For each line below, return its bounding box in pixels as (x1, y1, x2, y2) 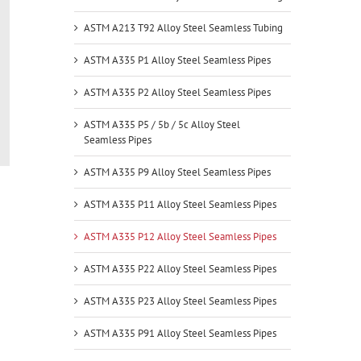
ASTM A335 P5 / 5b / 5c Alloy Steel (83, 118, 240, 131)
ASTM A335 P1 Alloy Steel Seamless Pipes (83, 53, 271, 67)
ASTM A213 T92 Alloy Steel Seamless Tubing (83, 21, 283, 35)
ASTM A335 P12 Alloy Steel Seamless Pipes (83, 230, 276, 243)
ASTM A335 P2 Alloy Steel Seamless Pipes (83, 85, 271, 99)
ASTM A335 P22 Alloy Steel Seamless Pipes (83, 262, 276, 276)
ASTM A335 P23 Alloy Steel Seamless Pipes (83, 294, 276, 308)
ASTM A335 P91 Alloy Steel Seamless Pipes (83, 326, 276, 340)
